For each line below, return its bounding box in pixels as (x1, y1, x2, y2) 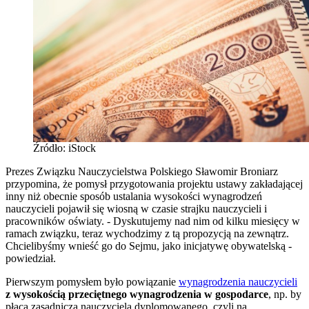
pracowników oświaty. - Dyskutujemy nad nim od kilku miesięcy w (6, 215, 300, 227)
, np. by (268, 288, 301, 300)
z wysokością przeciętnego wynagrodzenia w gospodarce (6, 288, 268, 300)
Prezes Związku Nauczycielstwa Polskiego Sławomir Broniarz (6, 165, 278, 177)
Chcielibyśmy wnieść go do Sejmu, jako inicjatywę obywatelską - (6, 239, 292, 252)
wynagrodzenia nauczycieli (179, 275, 297, 288)
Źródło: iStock (33, 141, 96, 154)
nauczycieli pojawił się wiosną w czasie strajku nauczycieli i (6, 202, 267, 215)
